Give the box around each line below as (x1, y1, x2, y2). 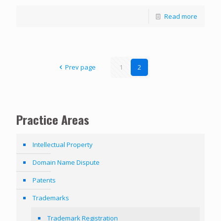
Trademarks (33, 193, 69, 202)
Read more (164, 12, 197, 21)
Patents (33, 176, 56, 184)
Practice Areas (16, 110, 89, 128)
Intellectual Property (33, 140, 93, 149)
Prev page (65, 63, 96, 72)
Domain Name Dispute (33, 158, 100, 167)
